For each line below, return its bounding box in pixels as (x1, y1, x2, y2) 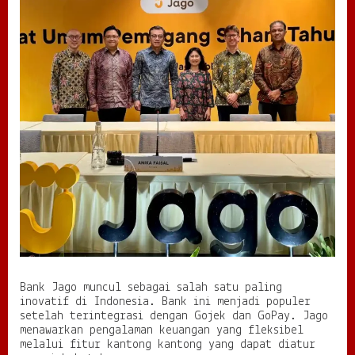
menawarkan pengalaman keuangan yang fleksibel (20, 323, 303, 337)
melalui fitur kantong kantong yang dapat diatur (20, 338, 315, 351)
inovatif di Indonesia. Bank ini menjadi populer (20, 295, 311, 308)
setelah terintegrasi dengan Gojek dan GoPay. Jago (20, 309, 328, 323)
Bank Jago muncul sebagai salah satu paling (20, 281, 282, 294)
